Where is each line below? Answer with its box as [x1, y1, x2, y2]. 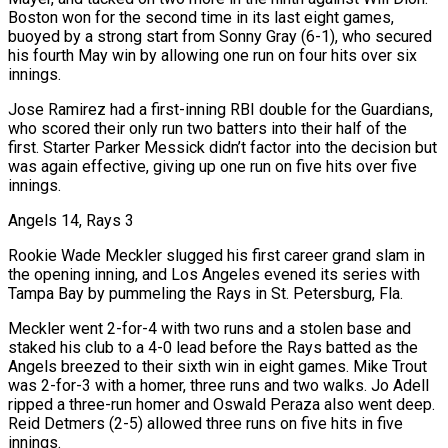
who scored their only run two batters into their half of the [8, 118, 407, 138]
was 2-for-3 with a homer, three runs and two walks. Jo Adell [8, 375, 429, 395]
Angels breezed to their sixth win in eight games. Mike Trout [8, 356, 427, 376]
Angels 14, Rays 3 [8, 210, 134, 230]
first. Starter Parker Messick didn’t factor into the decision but [8, 137, 437, 157]
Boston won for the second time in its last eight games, [8, 7, 394, 27]
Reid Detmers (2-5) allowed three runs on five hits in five [8, 413, 403, 433]
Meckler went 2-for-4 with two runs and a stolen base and [8, 318, 411, 338]
